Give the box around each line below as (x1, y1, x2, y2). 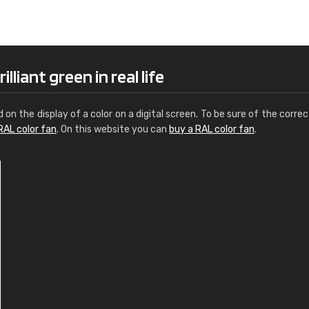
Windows (172, 18, 215, 30)
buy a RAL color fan (169, 123, 255, 135)
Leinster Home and (172, 3, 267, 14)
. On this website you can (57, 123, 169, 135)
